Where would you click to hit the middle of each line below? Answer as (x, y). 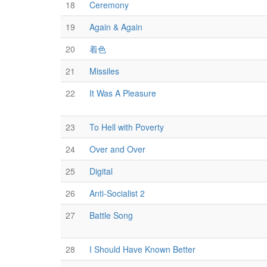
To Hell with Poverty (127, 127)
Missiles (104, 71)
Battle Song (111, 215)
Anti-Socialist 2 (117, 193)
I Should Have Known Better (142, 249)
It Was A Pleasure (123, 93)
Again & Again (116, 27)
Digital (101, 171)
